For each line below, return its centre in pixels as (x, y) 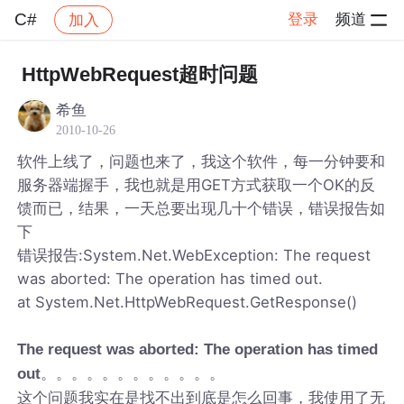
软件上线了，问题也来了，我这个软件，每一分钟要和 (202, 161)
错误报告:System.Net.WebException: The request (194, 255)
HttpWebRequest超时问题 (139, 74)
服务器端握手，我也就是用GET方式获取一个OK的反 (197, 184)
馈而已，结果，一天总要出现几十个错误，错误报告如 (202, 208)
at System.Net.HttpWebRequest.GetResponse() (188, 302)
